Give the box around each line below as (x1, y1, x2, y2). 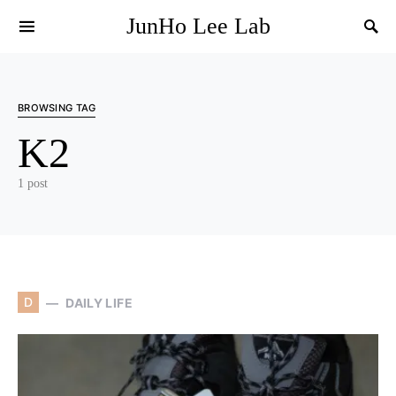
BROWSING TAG (18, 102, 96, 114)
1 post (18, 177, 48, 190)
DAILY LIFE (65, 294, 133, 310)
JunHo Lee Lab (126, 12, 270, 39)
